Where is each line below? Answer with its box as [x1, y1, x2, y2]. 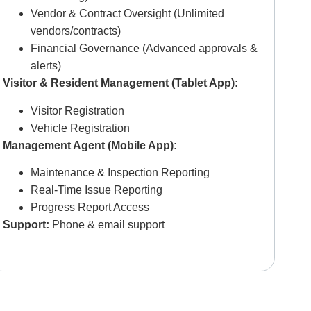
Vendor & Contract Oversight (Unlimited [30, 8, 224, 20]
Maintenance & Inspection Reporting [30, 166, 210, 178]
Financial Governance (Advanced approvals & [30, 42, 258, 55]
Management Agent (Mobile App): [2, 139, 180, 151]
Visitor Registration [30, 104, 124, 117]
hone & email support [59, 218, 165, 230]
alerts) [30, 60, 61, 72]
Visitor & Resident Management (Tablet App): [2, 77, 238, 90]
